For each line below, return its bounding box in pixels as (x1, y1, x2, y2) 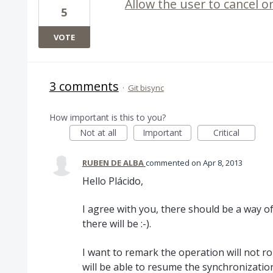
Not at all (80, 126, 117, 138)
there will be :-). (82, 217, 151, 231)
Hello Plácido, (82, 174, 143, 188)
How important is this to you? (49, 111, 166, 123)
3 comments (49, 77, 119, 94)
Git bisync (127, 82, 164, 93)
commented (145, 157, 191, 168)
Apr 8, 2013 (202, 157, 243, 168)
